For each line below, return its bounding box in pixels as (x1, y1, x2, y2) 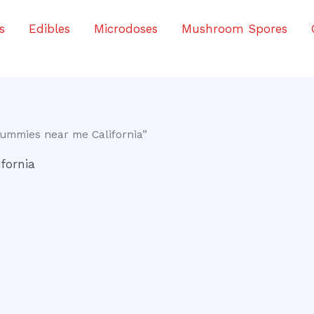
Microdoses (94, 22, 158, 36)
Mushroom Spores (182, 22, 287, 36)
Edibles (29, 22, 70, 36)
